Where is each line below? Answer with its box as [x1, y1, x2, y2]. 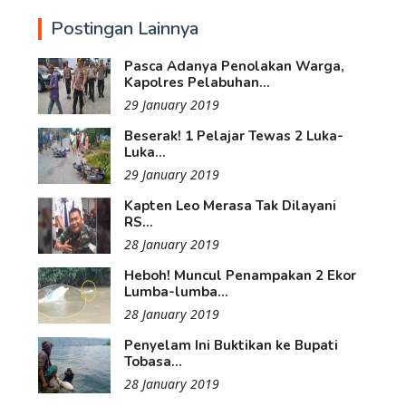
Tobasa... [124, 353, 182, 372]
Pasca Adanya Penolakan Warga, [124, 57, 344, 76]
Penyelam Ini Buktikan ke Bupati [124, 336, 338, 355]
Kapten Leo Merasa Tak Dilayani [124, 197, 336, 216]
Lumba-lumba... [124, 283, 228, 302]
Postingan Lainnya [51, 16, 198, 42]
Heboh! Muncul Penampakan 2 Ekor [124, 266, 356, 285]
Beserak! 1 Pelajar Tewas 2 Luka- [124, 127, 343, 146]
